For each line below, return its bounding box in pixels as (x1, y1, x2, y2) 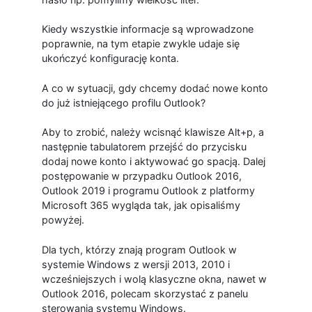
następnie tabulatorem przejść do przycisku (41, 141, 247, 153)
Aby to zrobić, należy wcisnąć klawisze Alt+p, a (41, 126, 264, 139)
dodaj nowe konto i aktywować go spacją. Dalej (41, 155, 265, 168)
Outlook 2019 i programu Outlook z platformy (41, 185, 255, 197)
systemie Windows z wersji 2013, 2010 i (41, 258, 230, 270)
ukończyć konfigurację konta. (41, 52, 179, 65)
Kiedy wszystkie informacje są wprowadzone (41, 23, 253, 36)
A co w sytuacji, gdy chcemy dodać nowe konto (41, 81, 268, 94)
